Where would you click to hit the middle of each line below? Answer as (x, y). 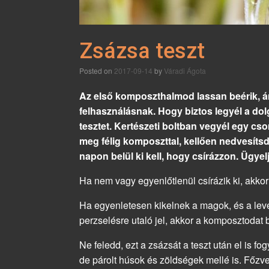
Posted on (99, 71)
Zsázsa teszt (142, 51)
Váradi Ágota (185, 71)
